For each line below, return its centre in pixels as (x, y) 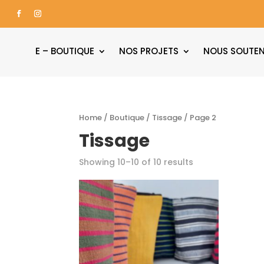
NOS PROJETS (149, 51)
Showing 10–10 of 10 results (136, 162)
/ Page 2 (199, 118)
